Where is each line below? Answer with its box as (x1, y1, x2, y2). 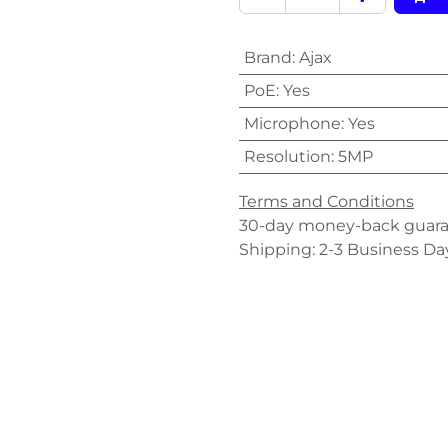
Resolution (243, 146, 331, 166)
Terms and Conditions (239, 191, 414, 211)
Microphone (243, 113, 341, 133)
